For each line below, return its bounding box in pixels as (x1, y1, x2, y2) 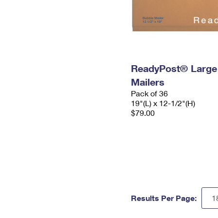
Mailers (131, 76, 164, 88)
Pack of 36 (131, 89, 168, 98)
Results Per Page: (131, 193, 197, 202)
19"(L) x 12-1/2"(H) (131, 98, 195, 108)
